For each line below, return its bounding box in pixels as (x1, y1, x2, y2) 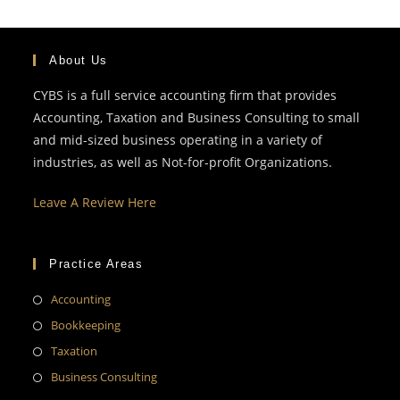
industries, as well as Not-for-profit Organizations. (33, 154, 333, 171)
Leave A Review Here (33, 194, 157, 212)
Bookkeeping (51, 317, 121, 334)
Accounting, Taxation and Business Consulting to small (33, 109, 361, 127)
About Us (49, 54, 108, 68)
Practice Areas (49, 257, 144, 271)
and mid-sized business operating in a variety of (33, 131, 323, 149)
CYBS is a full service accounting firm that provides (33, 87, 337, 104)
